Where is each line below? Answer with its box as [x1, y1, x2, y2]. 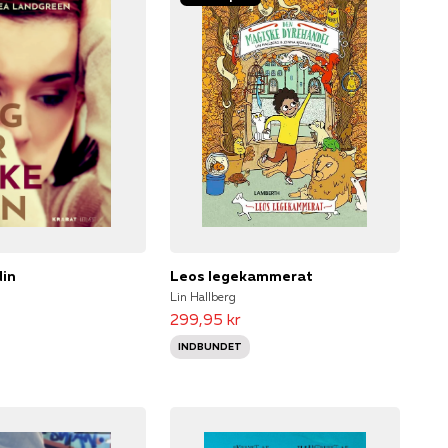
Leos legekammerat [169, 266, 313, 285]
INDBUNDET [177, 339, 242, 353]
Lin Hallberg [169, 288, 236, 304]
